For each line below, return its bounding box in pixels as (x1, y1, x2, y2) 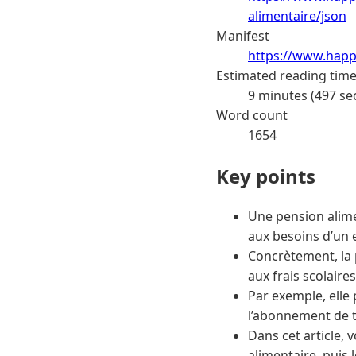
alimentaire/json (248, 6, 346, 25)
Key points (216, 162, 315, 189)
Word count (216, 106, 288, 124)
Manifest (216, 26, 269, 44)
